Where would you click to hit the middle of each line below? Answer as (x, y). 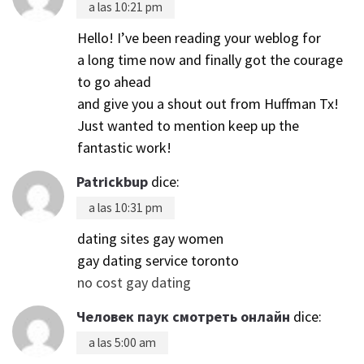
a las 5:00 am (122, 342)
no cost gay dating (134, 282)
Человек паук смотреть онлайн (183, 316)
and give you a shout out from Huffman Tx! (208, 103)
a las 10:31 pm (126, 207)
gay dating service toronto (158, 260)
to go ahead (114, 81)
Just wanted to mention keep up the (188, 125)
